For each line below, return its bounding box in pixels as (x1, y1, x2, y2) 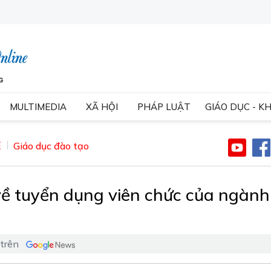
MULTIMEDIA (10, 101, 67, 113)
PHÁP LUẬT (137, 101, 191, 113)
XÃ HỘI (86, 101, 118, 113)
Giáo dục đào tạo (13, 140, 89, 152)
